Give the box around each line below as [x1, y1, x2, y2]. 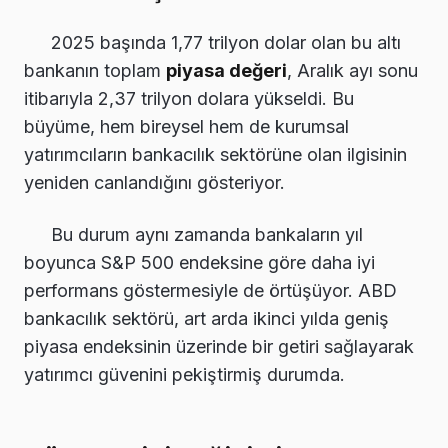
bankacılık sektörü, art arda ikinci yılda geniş [24, 307, 389, 329]
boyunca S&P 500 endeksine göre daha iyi [24, 251, 375, 273]
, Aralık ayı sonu [287, 59, 418, 81]
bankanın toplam [24, 59, 166, 81]
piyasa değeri [166, 59, 287, 81]
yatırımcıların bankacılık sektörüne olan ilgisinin [24, 143, 407, 165]
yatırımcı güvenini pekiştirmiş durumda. [24, 363, 345, 385]
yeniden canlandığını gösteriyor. [24, 171, 285, 193]
